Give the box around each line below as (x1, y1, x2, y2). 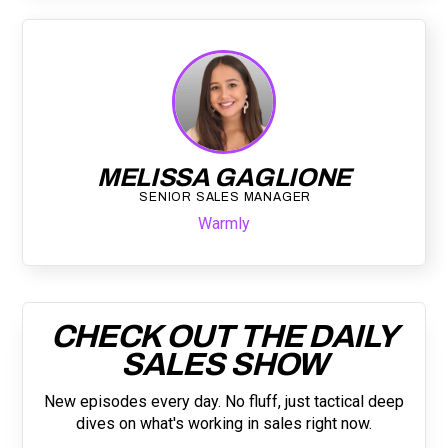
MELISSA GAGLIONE (97, 163, 351, 191)
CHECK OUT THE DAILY (50, 318, 398, 354)
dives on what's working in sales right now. (76, 413, 372, 433)
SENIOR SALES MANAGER (139, 189, 312, 204)
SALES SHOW (120, 346, 328, 382)
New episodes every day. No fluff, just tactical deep (44, 391, 404, 411)
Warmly (198, 213, 250, 233)
